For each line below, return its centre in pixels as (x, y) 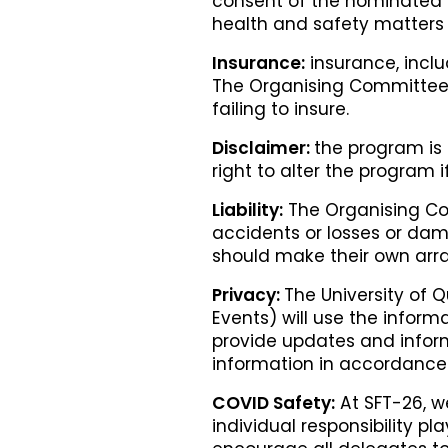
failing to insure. (280, 109)
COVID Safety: (273, 403)
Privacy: (248, 295)
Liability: (247, 210)
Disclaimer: (263, 148)
